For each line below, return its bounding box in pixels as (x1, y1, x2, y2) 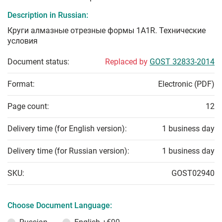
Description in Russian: (7, 10, 88, 20)
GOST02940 (171, 168, 215, 178)
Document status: (7, 57, 69, 67)
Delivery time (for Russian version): (7, 146, 129, 156)
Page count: (7, 102, 49, 111)
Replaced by (105, 57, 150, 67)
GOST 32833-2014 (150, 57, 215, 67)
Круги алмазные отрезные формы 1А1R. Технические (7, 26, 206, 36)
